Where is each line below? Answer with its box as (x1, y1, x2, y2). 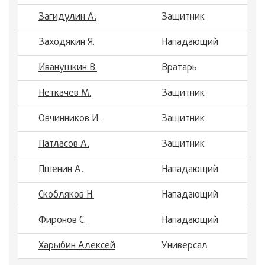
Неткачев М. (38, 86, 91, 101)
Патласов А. (38, 137, 89, 151)
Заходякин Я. (38, 35, 95, 50)
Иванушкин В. (38, 61, 97, 75)
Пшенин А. (38, 163, 83, 177)
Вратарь (161, 61, 197, 75)
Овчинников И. (38, 112, 100, 126)
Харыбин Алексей (38, 239, 115, 253)
